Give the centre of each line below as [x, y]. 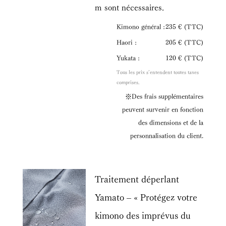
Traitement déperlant [137, 178]
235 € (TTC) [185, 26]
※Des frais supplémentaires [164, 96]
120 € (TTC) [185, 57]
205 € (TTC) [185, 41]
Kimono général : [141, 26]
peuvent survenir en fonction [163, 109]
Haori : [127, 41]
